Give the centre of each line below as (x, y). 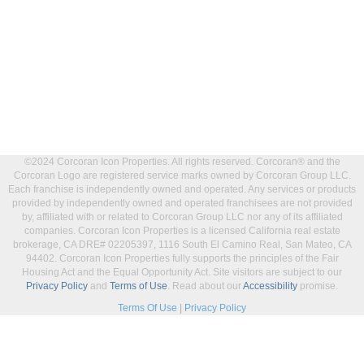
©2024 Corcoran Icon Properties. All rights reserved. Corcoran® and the (182, 162)
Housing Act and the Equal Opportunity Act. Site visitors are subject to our (182, 272)
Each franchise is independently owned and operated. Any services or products (182, 189)
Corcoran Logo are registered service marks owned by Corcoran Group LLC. (182, 175)
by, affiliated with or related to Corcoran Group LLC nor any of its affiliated (182, 217)
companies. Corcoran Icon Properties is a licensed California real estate (182, 231)
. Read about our (205, 286)
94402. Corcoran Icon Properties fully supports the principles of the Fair (182, 258)
